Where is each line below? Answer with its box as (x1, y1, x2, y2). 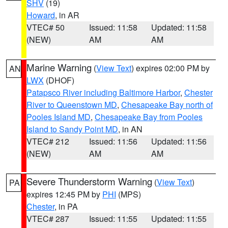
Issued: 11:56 (89, 135, 137, 147)
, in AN (118, 123, 142, 135)
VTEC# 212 (26, 135, 69, 147)
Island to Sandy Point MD (26, 123, 118, 135)
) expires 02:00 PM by (131, 62, 210, 74)
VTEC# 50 (26, 21, 65, 33)
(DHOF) (44, 74, 74, 86)
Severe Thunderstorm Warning (26, 175, 152, 188)
